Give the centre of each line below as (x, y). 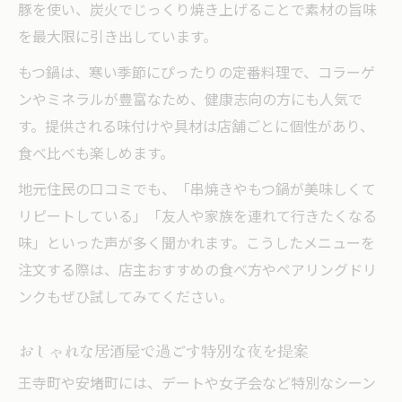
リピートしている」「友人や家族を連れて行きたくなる (197, 217)
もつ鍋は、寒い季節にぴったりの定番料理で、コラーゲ (197, 74)
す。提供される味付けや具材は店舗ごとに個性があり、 (196, 127)
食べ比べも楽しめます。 (96, 154)
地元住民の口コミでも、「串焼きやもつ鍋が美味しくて (197, 190)
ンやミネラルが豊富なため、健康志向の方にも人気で (190, 100)
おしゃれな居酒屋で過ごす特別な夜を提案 (163, 350)
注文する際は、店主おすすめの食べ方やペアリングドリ (197, 271)
